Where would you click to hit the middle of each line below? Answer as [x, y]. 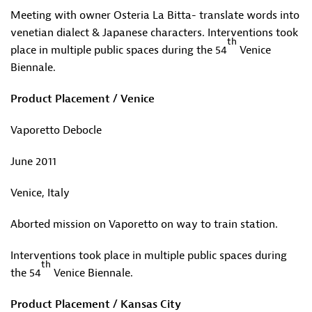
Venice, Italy [40, 193]
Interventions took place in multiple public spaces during [149, 256]
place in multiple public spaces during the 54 [119, 50]
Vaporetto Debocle [56, 130]
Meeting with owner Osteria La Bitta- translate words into [155, 15]
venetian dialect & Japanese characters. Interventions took [154, 33]
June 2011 [33, 162]
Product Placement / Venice [83, 99]
